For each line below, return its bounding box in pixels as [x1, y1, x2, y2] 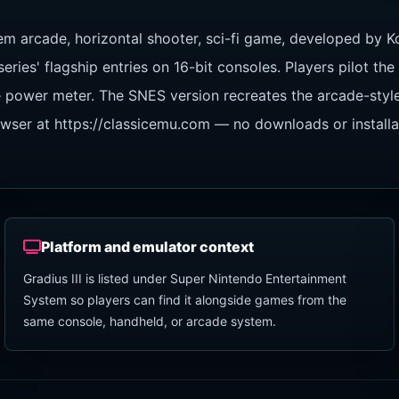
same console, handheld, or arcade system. [23, 313, 277, 329]
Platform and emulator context [41, 238, 255, 256]
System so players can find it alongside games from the [23, 292, 347, 307]
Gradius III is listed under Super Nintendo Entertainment [23, 271, 347, 286]
